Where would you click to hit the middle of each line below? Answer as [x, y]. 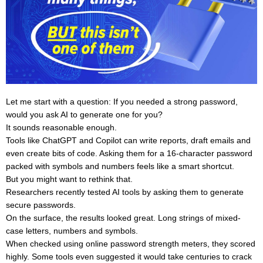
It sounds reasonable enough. [63, 127]
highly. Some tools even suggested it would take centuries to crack [129, 257]
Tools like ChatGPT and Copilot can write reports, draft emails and [128, 140]
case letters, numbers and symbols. [73, 231]
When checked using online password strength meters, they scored [131, 244]
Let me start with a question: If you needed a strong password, [122, 102]
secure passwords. [42, 205]
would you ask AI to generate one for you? [84, 114]
